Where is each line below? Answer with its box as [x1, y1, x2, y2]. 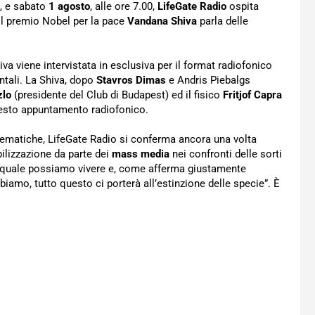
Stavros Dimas [96, 74, 166, 86]
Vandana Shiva [127, 15, 197, 27]
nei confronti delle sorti [172, 148, 282, 160]
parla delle [197, 15, 248, 27]
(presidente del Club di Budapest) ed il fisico [14, 89, 223, 101]
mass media [112, 148, 172, 160]
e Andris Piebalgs [166, 74, 250, 86]
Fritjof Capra [223, 89, 282, 101]
